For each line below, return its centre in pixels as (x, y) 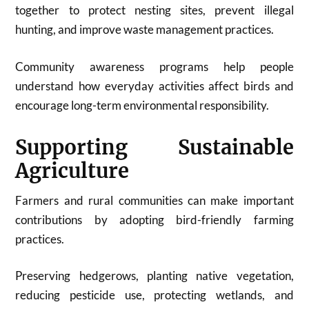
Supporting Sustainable (154, 147)
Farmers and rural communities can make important (154, 200)
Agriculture (72, 171)
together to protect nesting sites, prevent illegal (154, 10)
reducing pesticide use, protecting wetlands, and (154, 295)
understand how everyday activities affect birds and (154, 86)
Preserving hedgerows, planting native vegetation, (154, 276)
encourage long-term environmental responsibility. (142, 105)
